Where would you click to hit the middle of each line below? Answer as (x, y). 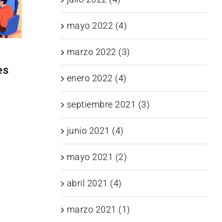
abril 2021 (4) (94, 183)
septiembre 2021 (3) (108, 104)
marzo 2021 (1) (98, 209)
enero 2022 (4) (97, 78)
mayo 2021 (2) (97, 157)
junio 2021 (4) (95, 130)
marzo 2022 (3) (98, 52)
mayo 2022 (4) (97, 25)
